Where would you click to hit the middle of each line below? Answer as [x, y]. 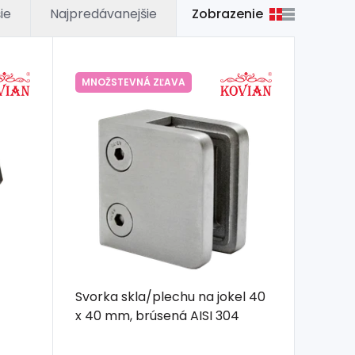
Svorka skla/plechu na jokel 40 [170, 296]
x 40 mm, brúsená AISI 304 [157, 315]
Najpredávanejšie [103, 14]
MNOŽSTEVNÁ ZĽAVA [133, 82]
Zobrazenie [227, 13]
